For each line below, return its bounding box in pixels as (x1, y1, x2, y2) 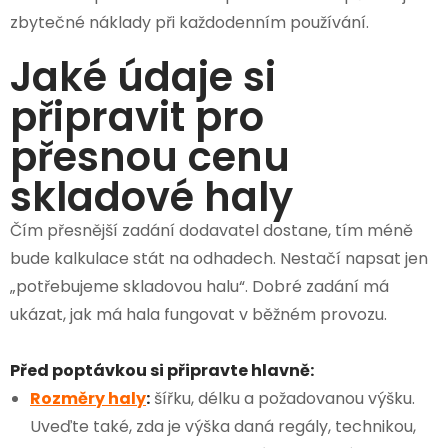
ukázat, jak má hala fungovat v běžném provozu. (10, 302, 387, 326)
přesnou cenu (10, 128, 290, 185)
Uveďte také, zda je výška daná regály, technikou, (30, 414, 416, 438)
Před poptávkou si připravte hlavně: (10, 358, 314, 382)
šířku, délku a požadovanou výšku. (150, 386, 415, 410)
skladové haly (10, 168, 293, 225)
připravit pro (10, 88, 264, 145)
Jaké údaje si (10, 48, 276, 105)
